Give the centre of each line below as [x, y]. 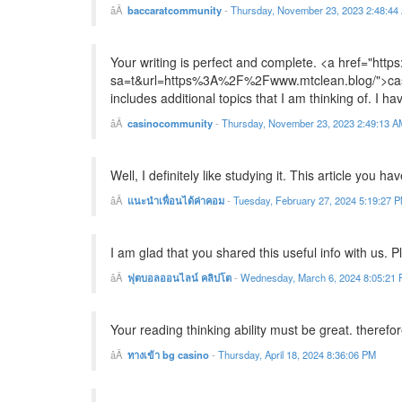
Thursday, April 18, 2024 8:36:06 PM [297, 355]
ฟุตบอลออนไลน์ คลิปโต [179, 278]
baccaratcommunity [175, 10]
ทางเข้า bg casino [168, 355]
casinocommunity [170, 123]
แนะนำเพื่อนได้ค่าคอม [176, 201]
